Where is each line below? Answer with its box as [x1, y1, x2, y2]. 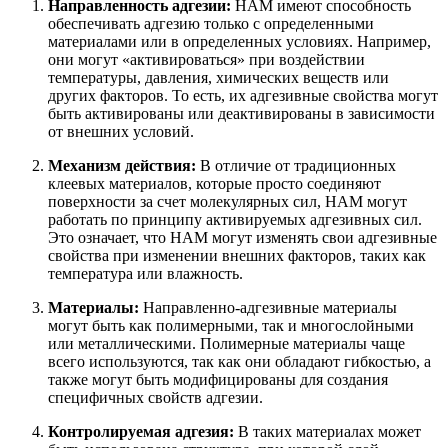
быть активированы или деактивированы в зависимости [48, 104, 435, 122]
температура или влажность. [48, 264, 243, 282]
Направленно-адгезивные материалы [139, 298, 397, 316]
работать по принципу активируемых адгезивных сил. [48, 210, 422, 228]
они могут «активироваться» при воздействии [48, 50, 365, 68]
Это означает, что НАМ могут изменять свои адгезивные [48, 228, 437, 246]
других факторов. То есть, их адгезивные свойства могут [48, 86, 438, 104]
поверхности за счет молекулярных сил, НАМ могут [48, 192, 407, 210]
